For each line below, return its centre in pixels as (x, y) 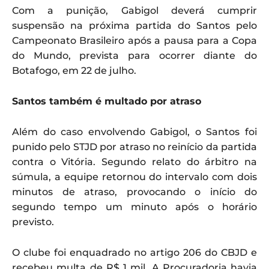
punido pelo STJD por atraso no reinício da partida (134, 147)
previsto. (33, 222)
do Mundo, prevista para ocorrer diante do (134, 56)
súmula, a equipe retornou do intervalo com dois (134, 177)
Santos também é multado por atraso (107, 101)
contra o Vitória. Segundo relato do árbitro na (134, 162)
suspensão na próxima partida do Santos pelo (134, 26)
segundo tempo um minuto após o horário (134, 207)
